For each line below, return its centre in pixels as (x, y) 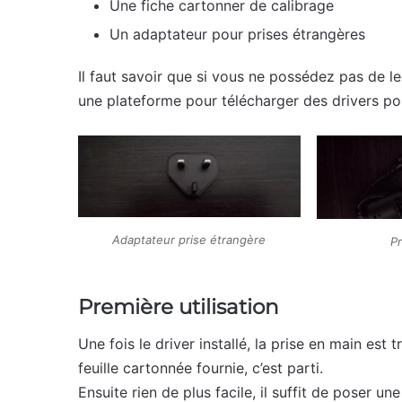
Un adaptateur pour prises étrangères (237, 34)
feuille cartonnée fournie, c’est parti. (201, 367)
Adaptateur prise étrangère (189, 239)
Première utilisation (179, 307)
